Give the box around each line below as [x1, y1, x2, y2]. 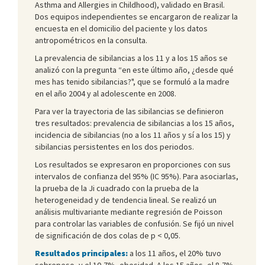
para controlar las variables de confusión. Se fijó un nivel [35, 218, 234, 229]
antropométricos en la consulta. [35, 34, 147, 46]
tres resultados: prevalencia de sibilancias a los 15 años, [35, 117, 234, 128]
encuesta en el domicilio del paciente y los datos [35, 22, 208, 34]
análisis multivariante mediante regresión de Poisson [35, 206, 222, 217]
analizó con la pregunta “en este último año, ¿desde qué [35, 64, 234, 75]
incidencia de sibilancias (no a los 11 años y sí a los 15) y [35, 129, 231, 140]
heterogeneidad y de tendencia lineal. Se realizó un [35, 194, 216, 205]
